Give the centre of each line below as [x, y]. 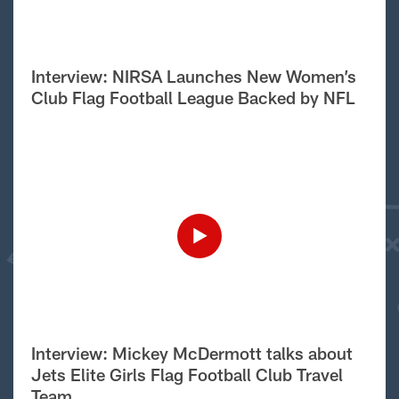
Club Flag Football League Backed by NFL [193, 97]
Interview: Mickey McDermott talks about [191, 353]
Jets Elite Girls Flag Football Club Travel [187, 374]
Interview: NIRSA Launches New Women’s [193, 76]
